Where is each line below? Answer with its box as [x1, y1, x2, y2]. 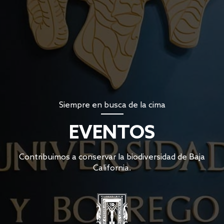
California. [93, 163, 131, 173]
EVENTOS [69, 122, 155, 145]
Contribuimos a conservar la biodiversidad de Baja [19, 152, 205, 162]
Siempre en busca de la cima [58, 100, 165, 110]
